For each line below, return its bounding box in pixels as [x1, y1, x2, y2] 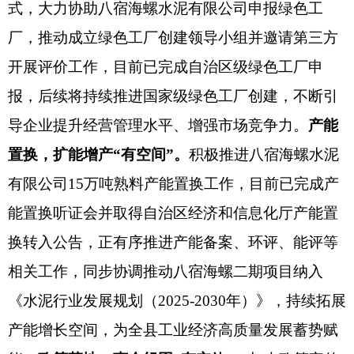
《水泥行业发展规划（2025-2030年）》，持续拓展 [8, 292, 346, 309]
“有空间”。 [113, 146, 189, 163]
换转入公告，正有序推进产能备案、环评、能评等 [8, 234, 338, 250]
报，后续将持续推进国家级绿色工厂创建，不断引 [8, 88, 338, 104]
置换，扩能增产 [8, 146, 113, 163]
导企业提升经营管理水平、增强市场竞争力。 [8, 117, 308, 134]
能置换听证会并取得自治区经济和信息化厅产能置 [8, 205, 338, 221]
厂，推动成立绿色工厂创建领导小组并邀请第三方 [8, 29, 338, 46]
